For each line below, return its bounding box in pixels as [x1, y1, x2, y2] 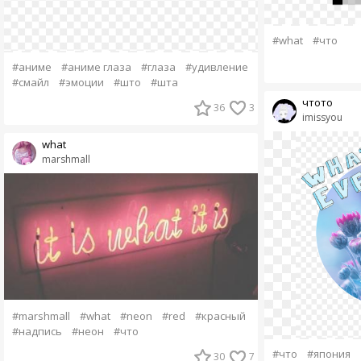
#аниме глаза [60, 59, 131, 74]
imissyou [301, 110, 342, 124]
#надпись [11, 324, 62, 339]
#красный [194, 309, 246, 324]
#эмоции [58, 74, 104, 89]
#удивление [185, 59, 248, 74]
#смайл [11, 74, 49, 89]
